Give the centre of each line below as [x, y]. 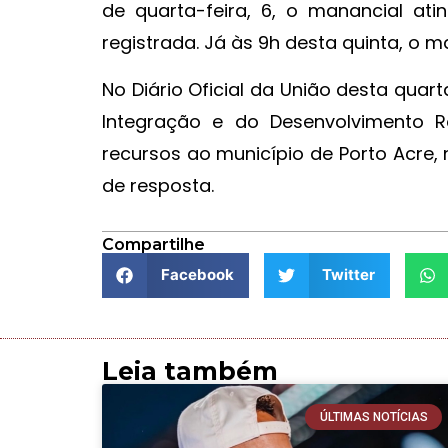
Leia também [190, 370]
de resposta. [158, 185]
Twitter [348, 275]
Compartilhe [153, 244]
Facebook [197, 275]
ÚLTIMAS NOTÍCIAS [373, 417]
